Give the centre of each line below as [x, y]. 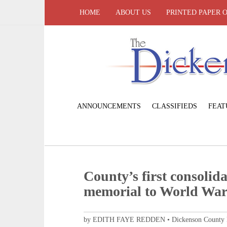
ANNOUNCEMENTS [109, 106]
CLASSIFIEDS [174, 106]
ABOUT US [133, 12]
